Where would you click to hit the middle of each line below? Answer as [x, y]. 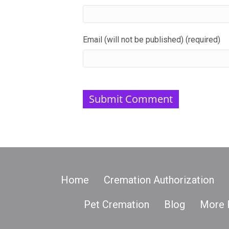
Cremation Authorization [159, 180]
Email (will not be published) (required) [152, 40]
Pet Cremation [117, 204]
